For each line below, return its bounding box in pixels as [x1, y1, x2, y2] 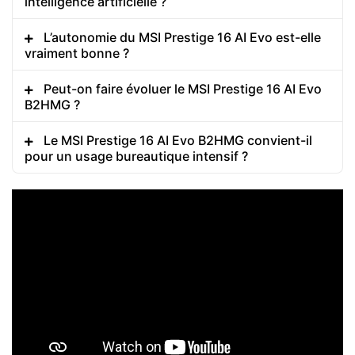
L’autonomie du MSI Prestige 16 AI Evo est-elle [44, 29, 321, 46]
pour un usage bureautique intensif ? [25, 148, 248, 165]
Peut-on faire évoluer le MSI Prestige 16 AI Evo [44, 81, 322, 97]
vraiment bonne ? [25, 45, 129, 62]
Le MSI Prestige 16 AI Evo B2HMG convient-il [44, 132, 312, 149]
